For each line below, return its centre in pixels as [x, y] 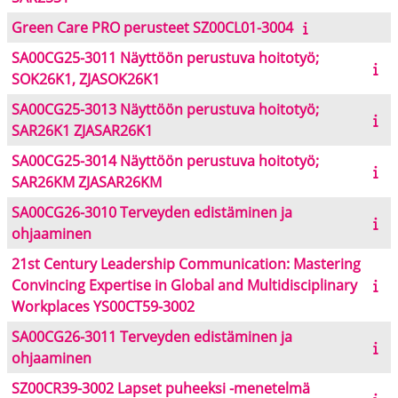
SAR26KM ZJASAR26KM [87, 183]
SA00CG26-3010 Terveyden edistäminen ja [152, 213]
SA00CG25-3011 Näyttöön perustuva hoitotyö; [165, 58]
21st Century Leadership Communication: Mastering [186, 264]
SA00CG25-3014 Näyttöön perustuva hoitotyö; [165, 161]
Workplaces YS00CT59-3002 [103, 307]
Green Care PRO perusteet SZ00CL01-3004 [152, 28]
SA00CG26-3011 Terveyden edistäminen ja [152, 337]
